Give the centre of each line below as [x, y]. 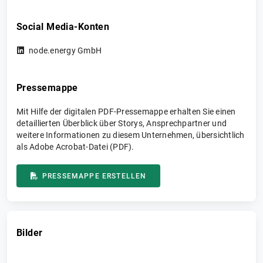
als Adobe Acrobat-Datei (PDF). [75, 147]
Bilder [30, 233]
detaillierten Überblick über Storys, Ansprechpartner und [122, 123]
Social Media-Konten [63, 27]
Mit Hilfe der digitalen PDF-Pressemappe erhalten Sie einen [126, 112]
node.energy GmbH [65, 50]
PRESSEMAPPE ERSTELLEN [95, 176]
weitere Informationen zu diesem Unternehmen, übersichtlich [131, 135]
